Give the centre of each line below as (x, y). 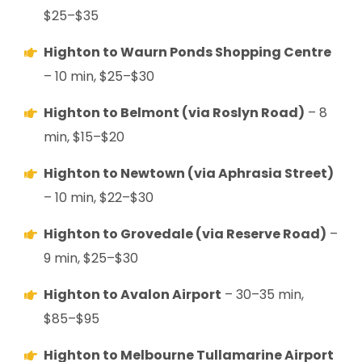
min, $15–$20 (84, 137)
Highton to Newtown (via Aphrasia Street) (189, 173)
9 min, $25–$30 (91, 258)
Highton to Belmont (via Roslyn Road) (174, 112)
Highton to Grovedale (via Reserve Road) (185, 234)
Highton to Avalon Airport (133, 294)
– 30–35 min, (263, 294)
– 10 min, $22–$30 (99, 197)
